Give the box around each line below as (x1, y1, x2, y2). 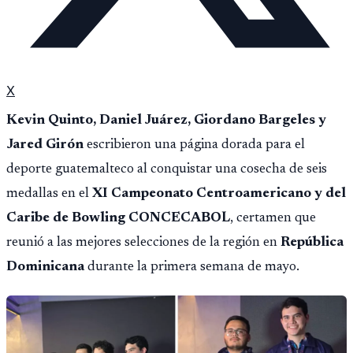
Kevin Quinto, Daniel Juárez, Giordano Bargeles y (6, 113, 326, 128)
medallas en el (6, 186, 92, 201)
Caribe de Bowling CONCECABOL (6, 210, 230, 225)
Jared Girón (6, 137, 84, 152)
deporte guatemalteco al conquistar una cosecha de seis (6, 162, 327, 176)
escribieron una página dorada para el (84, 137, 305, 152)
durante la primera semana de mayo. (84, 259, 299, 274)
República (281, 235, 344, 250)
